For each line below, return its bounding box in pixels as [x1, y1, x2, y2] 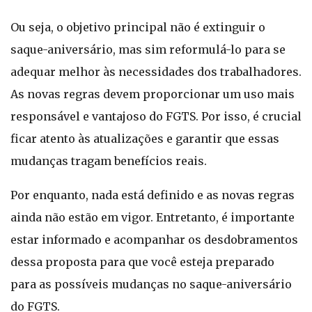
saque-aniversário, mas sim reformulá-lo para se [10, 42, 286, 56]
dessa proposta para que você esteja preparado [10, 255, 274, 269]
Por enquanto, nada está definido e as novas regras [10, 188, 295, 202]
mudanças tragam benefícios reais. [10, 154, 207, 168]
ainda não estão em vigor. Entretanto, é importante [10, 210, 295, 224]
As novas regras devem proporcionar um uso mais [10, 87, 295, 101]
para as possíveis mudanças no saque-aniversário [10, 277, 292, 291]
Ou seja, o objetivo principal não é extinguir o [10, 20, 265, 34]
